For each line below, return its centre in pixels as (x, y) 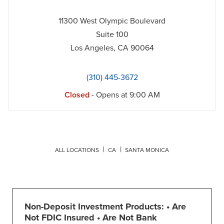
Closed (77, 95)
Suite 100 (112, 35)
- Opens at (108, 95)
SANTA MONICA (147, 150)
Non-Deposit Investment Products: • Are (105, 207)
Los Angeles (92, 48)
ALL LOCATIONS (77, 150)
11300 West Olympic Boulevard (112, 21)
